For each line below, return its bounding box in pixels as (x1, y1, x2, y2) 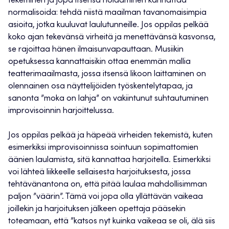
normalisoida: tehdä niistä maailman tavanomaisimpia (8, 9, 207, 17)
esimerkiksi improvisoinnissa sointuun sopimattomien (8, 144, 198, 152)
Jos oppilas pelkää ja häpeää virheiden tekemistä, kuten (8, 131, 213, 140)
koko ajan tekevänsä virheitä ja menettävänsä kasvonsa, (8, 33, 216, 42)
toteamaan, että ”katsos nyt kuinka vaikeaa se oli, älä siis (8, 217, 215, 226)
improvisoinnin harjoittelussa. (8, 107, 114, 116)
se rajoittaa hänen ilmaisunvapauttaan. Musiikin (8, 45, 184, 54)
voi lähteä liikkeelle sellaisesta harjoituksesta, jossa (8, 168, 191, 177)
